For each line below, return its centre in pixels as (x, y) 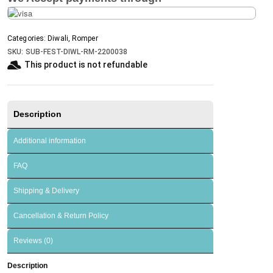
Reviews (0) (33, 240)
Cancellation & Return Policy (61, 215)
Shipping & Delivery (46, 190)
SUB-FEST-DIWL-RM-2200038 (76, 51)
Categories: (27, 38)
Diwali (58, 38)
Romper (85, 38)
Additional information (50, 140)
